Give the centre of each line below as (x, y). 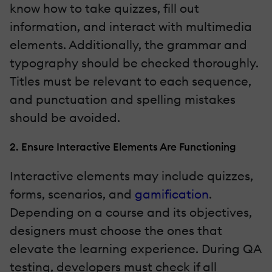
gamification (172, 194)
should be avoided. (65, 117)
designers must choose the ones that (116, 230)
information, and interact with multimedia (131, 26)
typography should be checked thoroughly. (134, 63)
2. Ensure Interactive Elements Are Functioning (123, 146)
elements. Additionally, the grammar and (128, 44)
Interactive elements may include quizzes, (131, 175)
